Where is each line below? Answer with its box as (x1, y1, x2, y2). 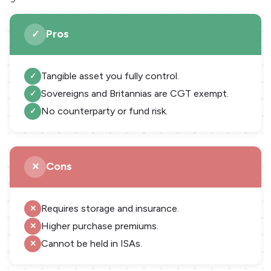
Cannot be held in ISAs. (41, 237, 142, 249)
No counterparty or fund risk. (41, 105, 168, 117)
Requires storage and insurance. (41, 202, 179, 214)
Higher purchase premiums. (41, 220, 158, 232)
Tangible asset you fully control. (41, 70, 179, 82)
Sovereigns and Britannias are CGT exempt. (41, 87, 229, 99)
